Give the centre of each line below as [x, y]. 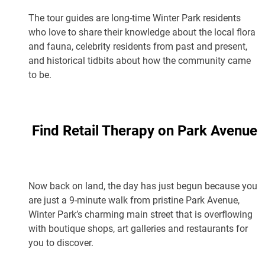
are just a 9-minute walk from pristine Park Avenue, [134, 200]
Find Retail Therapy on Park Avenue [144, 130]
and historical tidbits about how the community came [140, 60]
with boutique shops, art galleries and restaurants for [138, 228]
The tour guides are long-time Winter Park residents [135, 18]
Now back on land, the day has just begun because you [143, 186]
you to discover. [61, 243]
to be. [40, 75]
